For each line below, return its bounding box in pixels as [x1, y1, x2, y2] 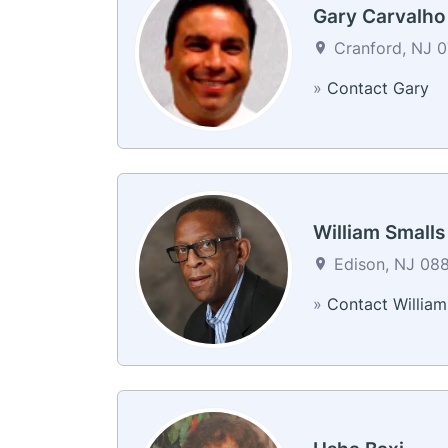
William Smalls [312, 221, 445, 245]
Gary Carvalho [312, 4, 446, 28]
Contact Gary [326, 77, 429, 98]
